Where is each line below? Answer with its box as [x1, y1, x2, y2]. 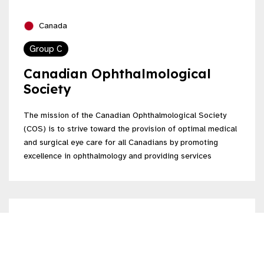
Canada [37, 20, 67, 31]
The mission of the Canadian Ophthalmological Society [24, 110, 226, 120]
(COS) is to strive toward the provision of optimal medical [24, 123, 237, 134]
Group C [29, 43, 62, 54]
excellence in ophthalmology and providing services [24, 150, 212, 161]
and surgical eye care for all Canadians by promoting [24, 137, 218, 147]
